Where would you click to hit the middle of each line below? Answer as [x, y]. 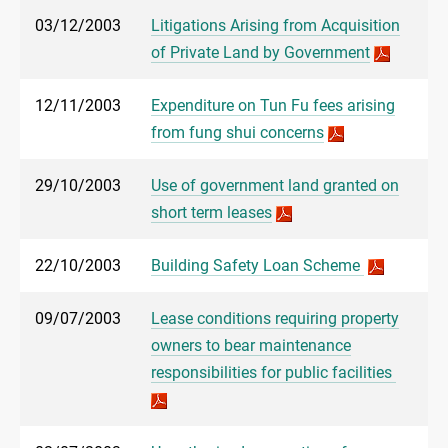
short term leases [211, 213]
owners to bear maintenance [251, 346]
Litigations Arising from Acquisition [275, 26]
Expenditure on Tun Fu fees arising [273, 106]
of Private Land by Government [260, 53]
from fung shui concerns [237, 133]
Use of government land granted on [275, 186]
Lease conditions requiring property [275, 319]
